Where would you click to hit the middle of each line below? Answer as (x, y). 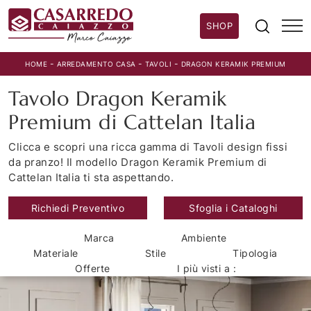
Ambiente (204, 238)
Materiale (56, 253)
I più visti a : (206, 269)
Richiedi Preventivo (78, 208)
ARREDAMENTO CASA (96, 64)
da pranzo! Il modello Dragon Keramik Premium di (138, 162)
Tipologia (255, 253)
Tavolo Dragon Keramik (118, 99)
